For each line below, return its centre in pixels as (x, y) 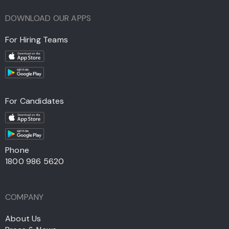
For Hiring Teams (37, 40)
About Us (23, 219)
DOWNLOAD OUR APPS (48, 18)
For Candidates (35, 101)
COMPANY (25, 197)
